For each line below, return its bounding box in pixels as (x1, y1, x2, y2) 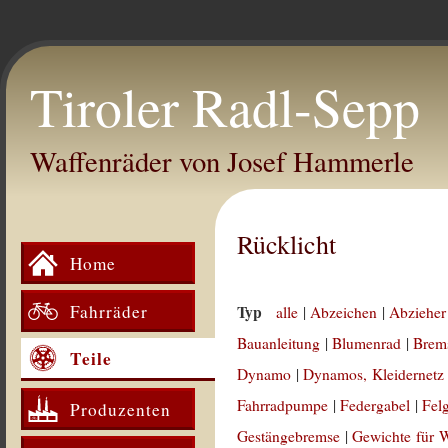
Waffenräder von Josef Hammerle (30, 142, 414, 180)
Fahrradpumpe (237, 395, 329, 415)
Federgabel (340, 395, 411, 415)
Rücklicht (237, 227, 337, 261)
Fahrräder (70, 299, 148, 323)
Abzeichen (310, 302, 378, 322)
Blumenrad (332, 333, 402, 353)
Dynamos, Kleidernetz (303, 364, 445, 384)
